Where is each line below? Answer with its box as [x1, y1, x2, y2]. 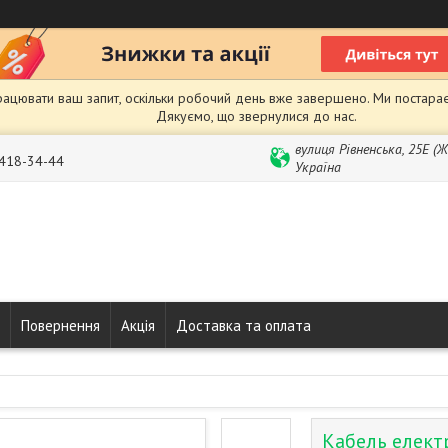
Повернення [21, 315, 100, 335]
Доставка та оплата [176, 315, 311, 335]
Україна [295, 158, 341, 176]
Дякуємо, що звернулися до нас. [156, 107, 357, 125]
